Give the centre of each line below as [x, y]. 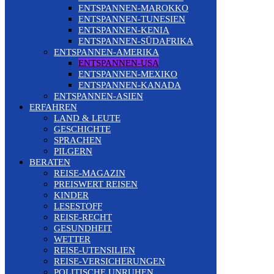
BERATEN [50, 162]
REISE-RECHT [83, 217]
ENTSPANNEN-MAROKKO [133, 8]
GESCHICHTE [82, 129]
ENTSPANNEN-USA [119, 63]
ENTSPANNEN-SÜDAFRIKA [136, 41]
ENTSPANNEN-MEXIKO [128, 74]
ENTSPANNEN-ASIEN [98, 96]
